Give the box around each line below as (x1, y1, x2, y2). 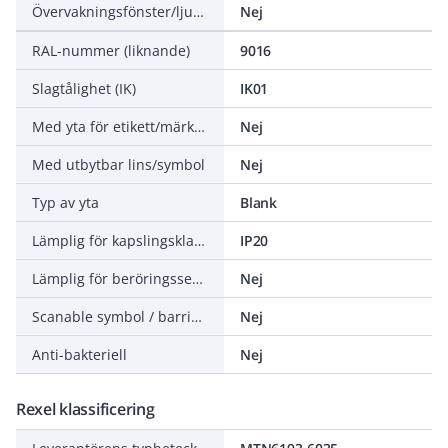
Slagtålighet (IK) (32, 79, 136, 98)
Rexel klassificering (16, 398, 155, 420)
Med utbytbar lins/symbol (32, 155, 205, 174)
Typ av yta (32, 193, 99, 212)
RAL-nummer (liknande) (32, 41, 190, 60)
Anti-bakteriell (32, 345, 127, 364)
